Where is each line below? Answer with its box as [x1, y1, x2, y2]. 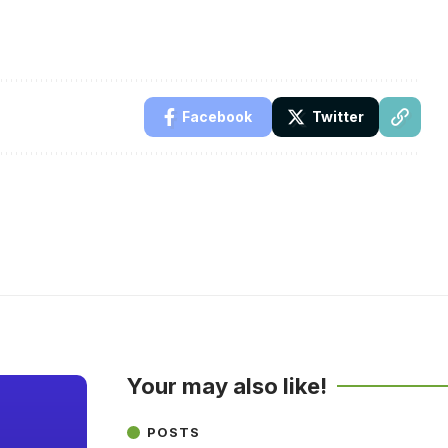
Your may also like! [127, 372, 327, 399]
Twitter [312, 107, 365, 125]
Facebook [182, 107, 253, 125]
